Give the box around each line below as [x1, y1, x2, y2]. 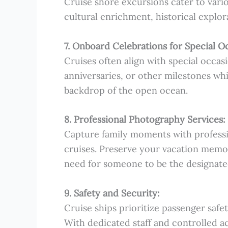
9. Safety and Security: [64, 187, 160, 199]
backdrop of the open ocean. [64, 84, 188, 96]
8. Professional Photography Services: [64, 113, 225, 126]
